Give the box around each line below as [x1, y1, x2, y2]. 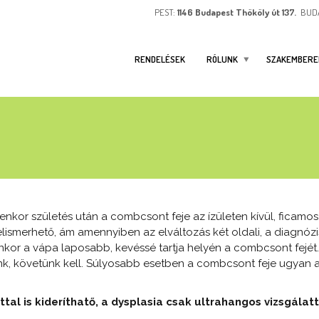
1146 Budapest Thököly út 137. [177, 6, 298, 18]
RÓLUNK [206, 53, 238, 65]
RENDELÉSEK [135, 53, 185, 65]
